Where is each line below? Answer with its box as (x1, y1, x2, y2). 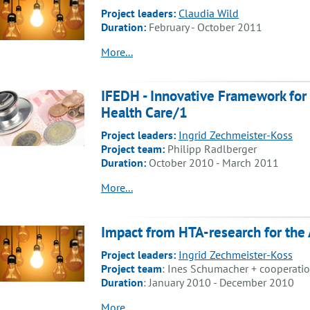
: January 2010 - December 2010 (143, 275, 294, 290)
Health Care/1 (101, 103, 188, 122)
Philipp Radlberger (167, 142, 257, 156)
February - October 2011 (146, 19, 262, 34)
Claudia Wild (179, 6, 239, 20)
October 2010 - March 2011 (146, 156, 279, 170)
